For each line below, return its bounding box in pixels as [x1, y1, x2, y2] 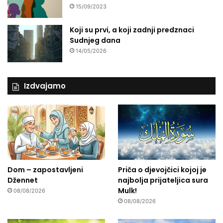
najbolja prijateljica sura [117, 175, 208, 186]
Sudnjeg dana [70, 35, 120, 46]
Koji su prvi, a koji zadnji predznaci [70, 25, 194, 35]
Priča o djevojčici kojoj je [117, 165, 207, 175]
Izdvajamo [24, 81, 66, 92]
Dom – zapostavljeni [7, 165, 83, 175]
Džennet [7, 175, 38, 186]
